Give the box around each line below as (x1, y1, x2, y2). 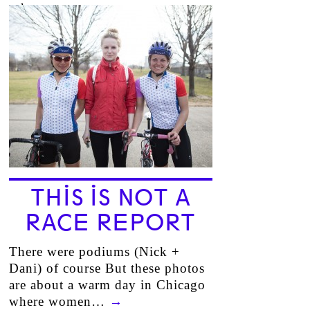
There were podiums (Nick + (8, 244, 180, 259)
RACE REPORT (24, 210, 197, 236)
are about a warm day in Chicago (8, 277, 206, 292)
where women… (8, 294, 109, 309)
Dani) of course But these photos (8, 261, 205, 275)
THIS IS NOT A (30, 185, 191, 211)
